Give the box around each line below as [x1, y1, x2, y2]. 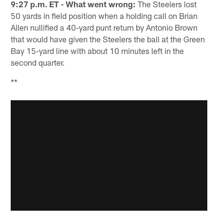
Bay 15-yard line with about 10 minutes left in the [11, 45, 184, 55]
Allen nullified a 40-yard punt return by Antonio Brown [11, 22, 198, 32]
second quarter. [11, 57, 65, 67]
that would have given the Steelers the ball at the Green [11, 34, 205, 44]
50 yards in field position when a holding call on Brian [11, 10, 198, 20]
